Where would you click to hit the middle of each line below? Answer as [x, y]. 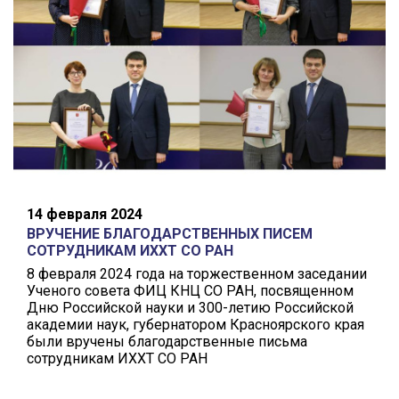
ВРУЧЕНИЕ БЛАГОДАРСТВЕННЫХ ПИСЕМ [170, 234]
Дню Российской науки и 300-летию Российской [190, 307]
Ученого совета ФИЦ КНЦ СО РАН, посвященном [190, 290]
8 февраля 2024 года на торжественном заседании [197, 273]
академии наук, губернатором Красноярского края [195, 324]
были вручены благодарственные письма [167, 341]
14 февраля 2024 [85, 215]
